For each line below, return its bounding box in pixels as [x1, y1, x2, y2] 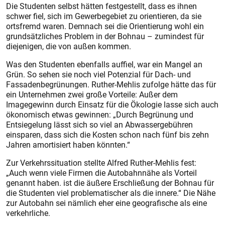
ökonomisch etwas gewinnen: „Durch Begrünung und [6, 109, 193, 120]
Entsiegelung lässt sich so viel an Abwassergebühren [6, 119, 193, 130]
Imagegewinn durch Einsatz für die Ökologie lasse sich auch [6, 99, 218, 110]
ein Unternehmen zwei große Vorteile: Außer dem [6, 89, 178, 100]
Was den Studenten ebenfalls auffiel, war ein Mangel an [6, 59, 202, 70]
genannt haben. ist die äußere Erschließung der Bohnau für [6, 177, 214, 188]
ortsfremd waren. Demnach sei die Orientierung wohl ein [6, 21, 204, 32]
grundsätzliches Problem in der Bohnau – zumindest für [6, 31, 204, 42]
